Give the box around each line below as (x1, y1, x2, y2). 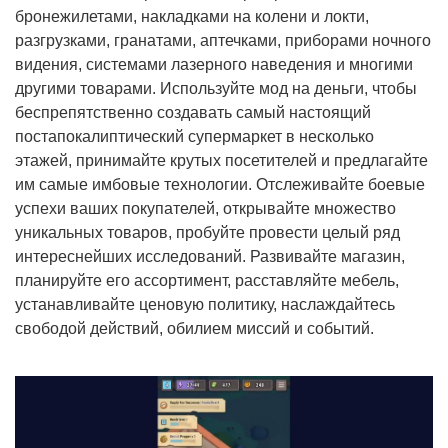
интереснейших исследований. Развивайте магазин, (15, 248, 405, 266)
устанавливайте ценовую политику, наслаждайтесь (15, 296, 395, 314)
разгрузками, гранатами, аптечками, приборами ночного (15, 32, 431, 50)
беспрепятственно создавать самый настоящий (15, 104, 371, 122)
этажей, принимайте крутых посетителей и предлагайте (15, 152, 428, 170)
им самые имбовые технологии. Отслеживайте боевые (15, 176, 425, 194)
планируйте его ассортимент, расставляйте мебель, (15, 272, 399, 290)
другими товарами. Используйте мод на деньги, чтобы (15, 80, 417, 98)
